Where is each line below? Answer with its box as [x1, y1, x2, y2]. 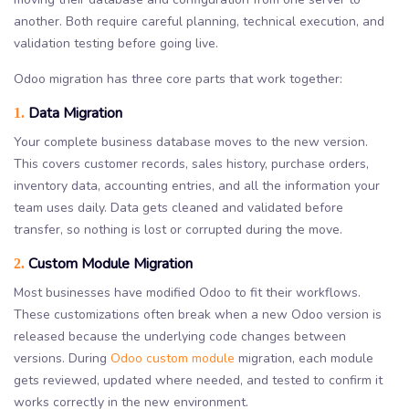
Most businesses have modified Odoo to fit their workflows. [14, 283, 361, 301]
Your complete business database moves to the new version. [14, 132, 368, 151]
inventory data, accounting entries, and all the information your [14, 176, 380, 194]
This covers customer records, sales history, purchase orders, [14, 154, 369, 173]
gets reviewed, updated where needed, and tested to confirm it [14, 371, 383, 389]
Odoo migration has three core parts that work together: [14, 69, 342, 88]
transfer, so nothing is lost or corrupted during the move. [14, 220, 342, 238]
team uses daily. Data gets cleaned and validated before [14, 198, 343, 216]
